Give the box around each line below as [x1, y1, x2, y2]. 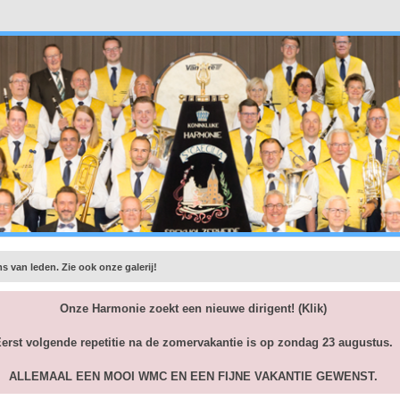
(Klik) [294, 302, 327, 315]
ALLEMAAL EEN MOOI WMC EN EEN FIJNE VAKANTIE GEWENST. [8, 370, 378, 383]
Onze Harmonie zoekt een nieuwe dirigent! [59, 302, 295, 315]
